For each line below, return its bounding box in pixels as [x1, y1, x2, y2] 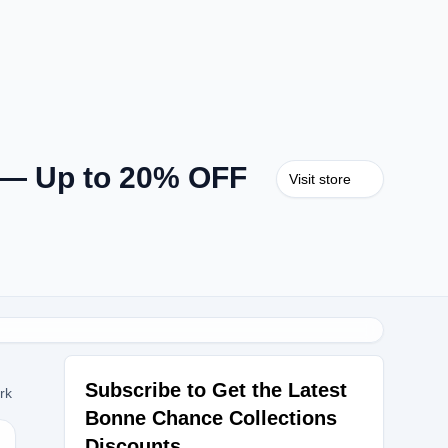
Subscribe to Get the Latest [85, 379, 347, 401]
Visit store [289, 171, 351, 187]
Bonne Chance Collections [85, 407, 337, 429]
